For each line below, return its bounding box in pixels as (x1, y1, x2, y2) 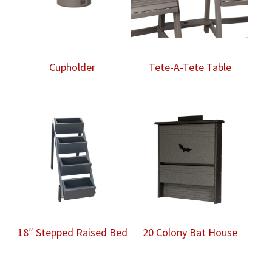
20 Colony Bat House (142, 225, 237, 240)
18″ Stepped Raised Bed (17, 225, 127, 240)
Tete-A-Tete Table (148, 60, 231, 75)
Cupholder (49, 60, 96, 75)
